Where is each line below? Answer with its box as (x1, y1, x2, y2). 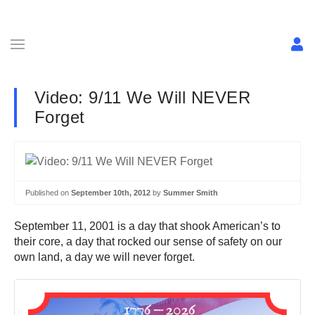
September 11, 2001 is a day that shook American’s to (14, 220, 281, 233)
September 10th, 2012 (71, 188, 150, 197)
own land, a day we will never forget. (14, 251, 195, 264)
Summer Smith (163, 188, 218, 197)
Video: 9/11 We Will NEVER (34, 88, 250, 107)
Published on (25, 188, 71, 197)
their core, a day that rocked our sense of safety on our (14, 236, 282, 248)
